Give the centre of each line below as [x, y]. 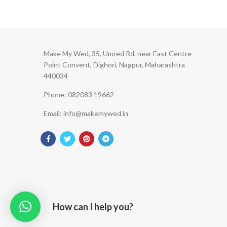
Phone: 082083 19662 [79, 95]
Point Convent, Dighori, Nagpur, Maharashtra [114, 65]
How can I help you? [93, 207]
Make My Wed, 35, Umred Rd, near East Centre [118, 54]
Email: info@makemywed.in [86, 113]
